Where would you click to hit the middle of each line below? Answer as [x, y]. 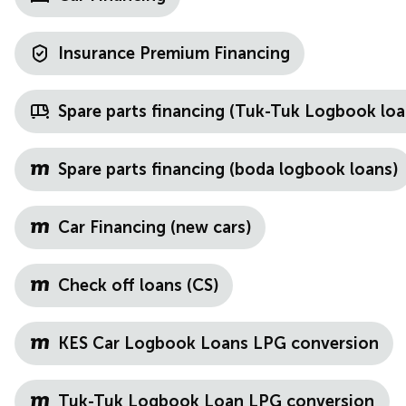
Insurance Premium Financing [174, 53]
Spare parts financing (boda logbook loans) [228, 169]
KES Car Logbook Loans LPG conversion [218, 343]
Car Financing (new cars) [155, 227]
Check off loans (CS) [138, 285]
